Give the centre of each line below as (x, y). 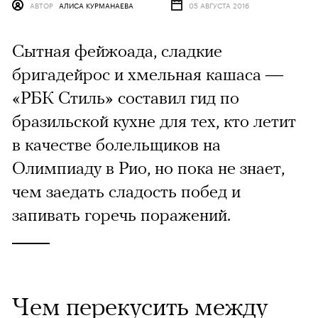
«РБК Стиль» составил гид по (126, 98)
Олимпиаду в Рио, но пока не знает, (148, 168)
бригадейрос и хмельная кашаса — (148, 74)
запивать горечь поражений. (121, 215)
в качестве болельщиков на (116, 144)
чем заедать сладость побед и (126, 191)
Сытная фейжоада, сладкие (117, 51)
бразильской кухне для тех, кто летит (154, 121)
